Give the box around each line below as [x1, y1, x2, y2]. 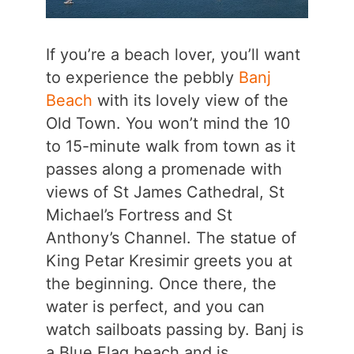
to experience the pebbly [45, 68, 239, 88]
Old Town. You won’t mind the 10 [45, 114, 291, 134]
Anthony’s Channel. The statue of [45, 228, 296, 248]
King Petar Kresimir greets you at [45, 251, 292, 271]
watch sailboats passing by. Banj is [45, 320, 303, 340]
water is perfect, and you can [45, 297, 265, 317]
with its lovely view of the [92, 91, 288, 111]
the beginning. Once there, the [45, 274, 277, 294]
